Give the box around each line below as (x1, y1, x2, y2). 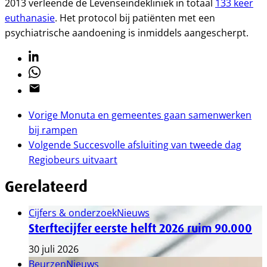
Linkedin (28, 50, 66, 63)
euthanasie (5, 11, 55, 24)
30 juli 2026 (29, 243, 79, 256)
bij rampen (29, 123, 77, 136)
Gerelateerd (5, 176, 88, 197)
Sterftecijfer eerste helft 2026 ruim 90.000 (29, 221, 252, 236)
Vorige (29, 108, 58, 122)
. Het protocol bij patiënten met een (55, 11, 215, 24)
